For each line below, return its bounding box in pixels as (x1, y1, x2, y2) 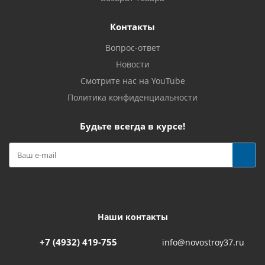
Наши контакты (97, 211, 168, 222)
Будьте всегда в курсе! (80, 120, 185, 132)
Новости (115, 59, 150, 70)
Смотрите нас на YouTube (80, 75, 185, 86)
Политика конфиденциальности (67, 92, 198, 103)
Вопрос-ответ (105, 42, 160, 53)
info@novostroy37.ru (162, 237, 244, 248)
